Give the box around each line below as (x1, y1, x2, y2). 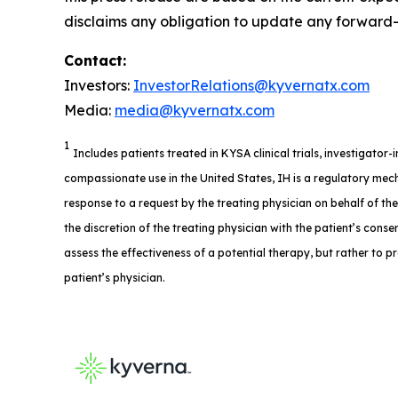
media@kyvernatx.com (115, 101, 275, 119)
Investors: (64, 76, 133, 94)
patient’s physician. (64, 271, 165, 284)
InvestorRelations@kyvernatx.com (133, 76, 370, 94)
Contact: (64, 52, 126, 69)
